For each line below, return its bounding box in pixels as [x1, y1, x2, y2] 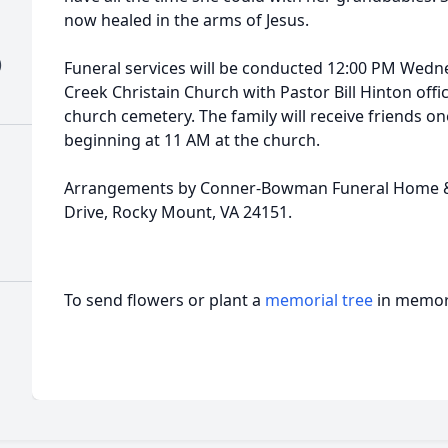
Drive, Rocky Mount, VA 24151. [64, 201, 292, 223]
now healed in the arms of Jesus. [64, 9, 309, 31]
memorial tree [265, 289, 373, 311]
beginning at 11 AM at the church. [64, 129, 320, 151]
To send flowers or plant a [64, 289, 265, 311]
